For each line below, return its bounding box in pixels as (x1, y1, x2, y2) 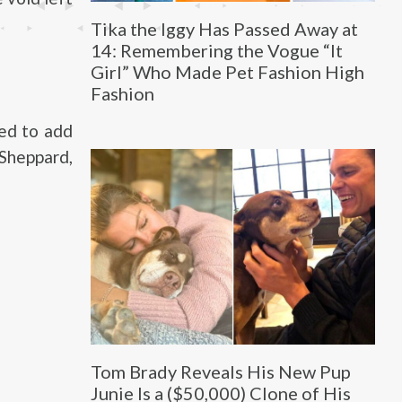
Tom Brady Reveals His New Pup (90, 361, 351, 383)
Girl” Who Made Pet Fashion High (90, 60, 364, 83)
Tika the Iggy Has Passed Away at (90, 17, 358, 39)
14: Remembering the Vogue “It (90, 39, 343, 61)
